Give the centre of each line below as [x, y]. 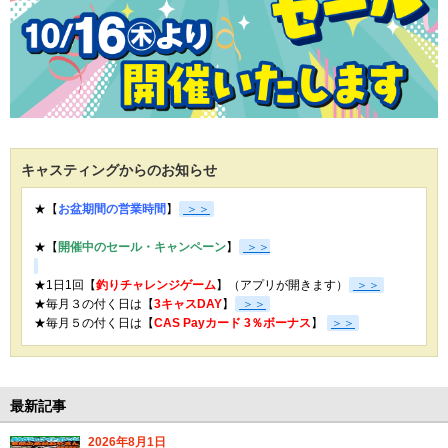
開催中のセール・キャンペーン [142, 246]
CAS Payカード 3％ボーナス [232, 322]
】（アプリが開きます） [282, 284]
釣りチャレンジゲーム [156, 284]
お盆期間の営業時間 [112, 208]
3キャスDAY [188, 303]
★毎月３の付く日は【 [94, 303]
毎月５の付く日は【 [100, 322]
